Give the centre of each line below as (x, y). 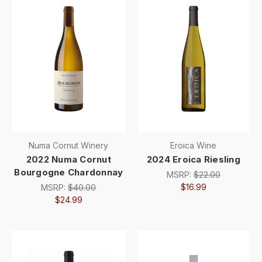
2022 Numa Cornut (68, 160)
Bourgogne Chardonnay (69, 173)
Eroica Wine (194, 146)
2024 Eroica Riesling (193, 160)
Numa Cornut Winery (69, 146)
